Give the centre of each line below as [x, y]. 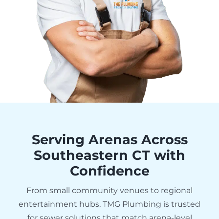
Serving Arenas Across [109, 139]
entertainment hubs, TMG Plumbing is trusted [109, 204]
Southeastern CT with [109, 155]
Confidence [109, 171]
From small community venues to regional [109, 190]
